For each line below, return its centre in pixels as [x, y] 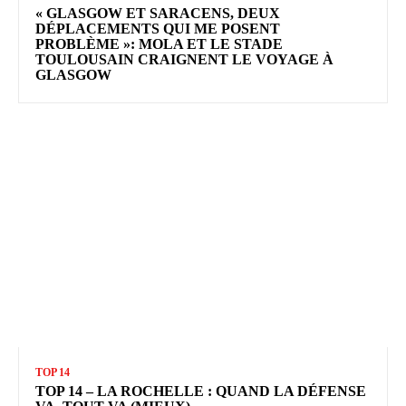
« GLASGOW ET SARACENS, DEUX [158, 13]
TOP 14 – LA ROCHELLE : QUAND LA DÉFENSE [201, 391]
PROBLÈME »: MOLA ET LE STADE [159, 43]
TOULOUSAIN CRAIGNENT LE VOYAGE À [184, 59]
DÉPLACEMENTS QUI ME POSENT [158, 28]
